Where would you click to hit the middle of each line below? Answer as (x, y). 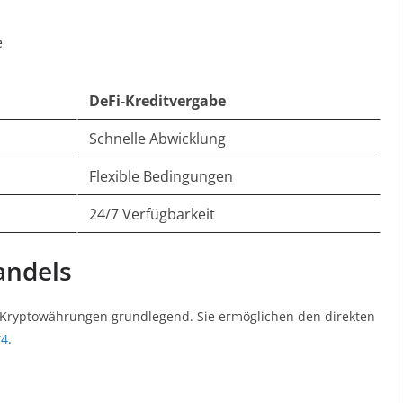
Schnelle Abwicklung (157, 139)
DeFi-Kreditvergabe (157, 101)
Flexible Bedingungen (161, 176)
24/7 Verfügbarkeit (152, 214)
